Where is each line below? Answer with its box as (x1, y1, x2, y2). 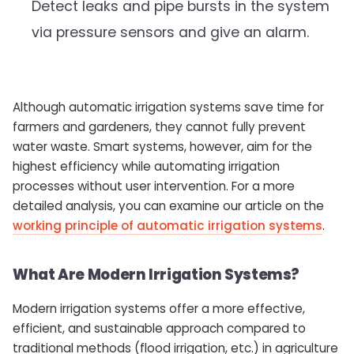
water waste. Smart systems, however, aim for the (13, 138, 312, 156)
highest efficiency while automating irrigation (13, 158, 280, 175)
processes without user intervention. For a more (13, 178, 295, 195)
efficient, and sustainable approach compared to (13, 320, 306, 337)
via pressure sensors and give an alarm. (32, 23, 309, 43)
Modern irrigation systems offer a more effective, (13, 300, 305, 318)
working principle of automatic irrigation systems (13, 217, 322, 235)
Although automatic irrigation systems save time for (13, 99, 324, 116)
